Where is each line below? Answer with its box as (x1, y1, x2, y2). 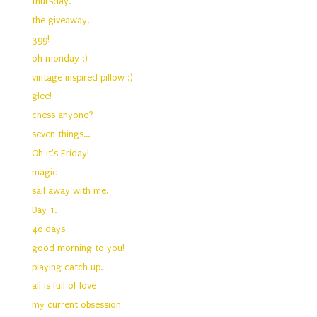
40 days (32, 224, 66, 235)
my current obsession (32, 299, 122, 311)
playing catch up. (32, 261, 103, 272)
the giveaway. (32, 15, 90, 26)
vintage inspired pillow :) (32, 71, 134, 83)
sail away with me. (32, 185, 109, 197)
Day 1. (32, 204, 57, 216)
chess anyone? (32, 110, 94, 121)
